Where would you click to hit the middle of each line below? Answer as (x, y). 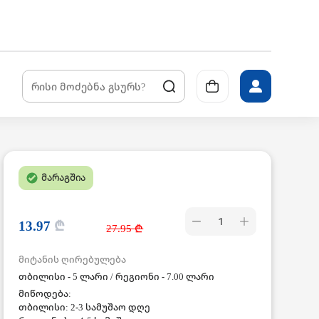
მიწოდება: (45, 293)
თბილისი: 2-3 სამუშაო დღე (84, 307)
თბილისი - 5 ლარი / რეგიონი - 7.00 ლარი (116, 276)
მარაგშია (63, 177)
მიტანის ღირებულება (72, 259)
